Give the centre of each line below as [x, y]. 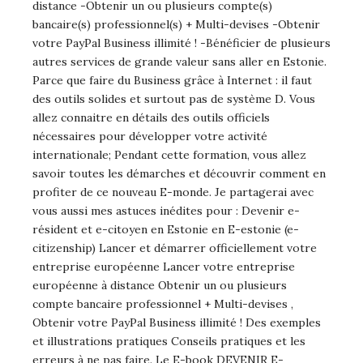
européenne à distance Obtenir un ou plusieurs [160, 286]
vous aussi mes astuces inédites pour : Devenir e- [166, 211]
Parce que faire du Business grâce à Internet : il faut [172, 81]
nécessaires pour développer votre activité [150, 137]
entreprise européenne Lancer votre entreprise [164, 267]
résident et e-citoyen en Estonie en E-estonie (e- [166, 230]
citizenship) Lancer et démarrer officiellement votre [175, 248]
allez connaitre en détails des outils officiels [151, 118]
